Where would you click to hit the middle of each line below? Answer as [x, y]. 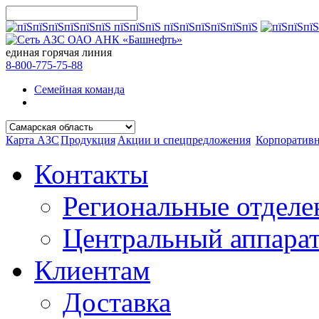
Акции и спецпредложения [184, 140]
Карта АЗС [32, 140]
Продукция [88, 140]
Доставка [117, 302]
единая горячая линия [59, 52]
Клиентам [92, 270]
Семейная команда [79, 89]
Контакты [91, 174]
